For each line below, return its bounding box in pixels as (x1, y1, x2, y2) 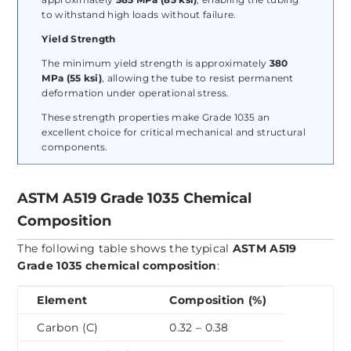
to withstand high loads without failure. (42, 9, 237, 21)
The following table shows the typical (17, 241, 233, 256)
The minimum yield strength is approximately (42, 57, 270, 70)
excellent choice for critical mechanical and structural (42, 126, 306, 139)
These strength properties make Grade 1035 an (42, 111, 270, 124)
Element (37, 293, 88, 308)
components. (42, 141, 108, 154)
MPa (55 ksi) (42, 72, 103, 85)
